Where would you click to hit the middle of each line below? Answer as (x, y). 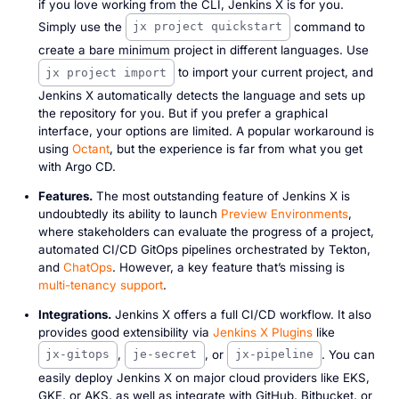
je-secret (165, 354)
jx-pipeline (274, 354)
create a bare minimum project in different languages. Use (203, 50)
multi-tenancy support (100, 285)
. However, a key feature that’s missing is (228, 268)
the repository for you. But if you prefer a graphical (183, 114)
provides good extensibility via (125, 332)
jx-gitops (78, 354)
